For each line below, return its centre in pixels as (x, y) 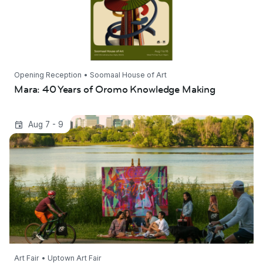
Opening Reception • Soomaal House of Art (90, 75)
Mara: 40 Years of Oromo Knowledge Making (115, 90)
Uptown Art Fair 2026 (65, 123)
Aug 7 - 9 (45, 125)
